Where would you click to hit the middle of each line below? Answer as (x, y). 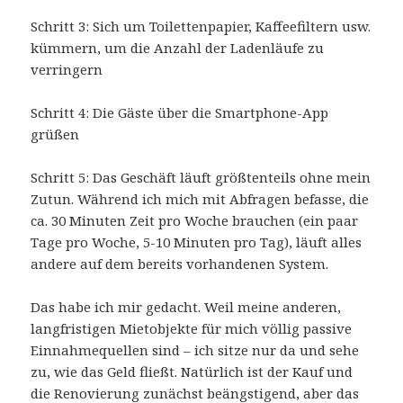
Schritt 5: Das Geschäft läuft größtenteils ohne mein (201, 178)
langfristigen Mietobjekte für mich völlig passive (192, 329)
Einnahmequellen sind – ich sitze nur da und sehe (195, 350)
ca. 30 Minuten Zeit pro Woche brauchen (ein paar (195, 221)
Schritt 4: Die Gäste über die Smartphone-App (180, 113)
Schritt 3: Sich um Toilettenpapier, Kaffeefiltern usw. (201, 27)
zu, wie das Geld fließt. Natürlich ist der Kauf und (192, 372)
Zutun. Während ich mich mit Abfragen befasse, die (200, 199)
